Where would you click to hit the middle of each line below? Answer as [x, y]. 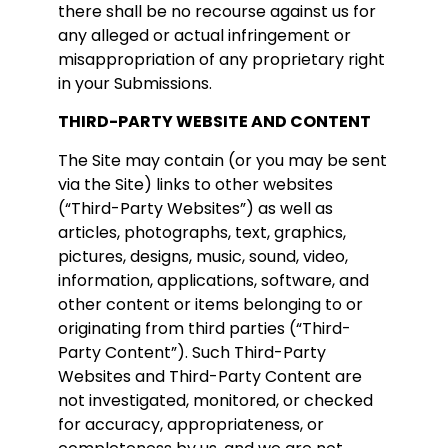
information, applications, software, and [213, 280]
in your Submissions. [135, 83]
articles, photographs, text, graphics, [202, 232]
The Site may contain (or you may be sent [222, 160]
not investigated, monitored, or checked [215, 400]
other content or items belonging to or [210, 304]
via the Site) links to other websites [195, 184]
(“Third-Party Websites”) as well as [195, 208]
